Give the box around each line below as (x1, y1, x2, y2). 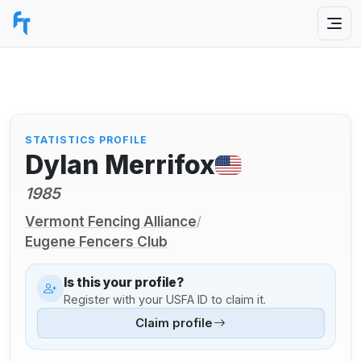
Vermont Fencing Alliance (25, 212, 197, 230)
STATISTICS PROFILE (25, 133, 147, 146)
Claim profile (135, 316, 213, 331)
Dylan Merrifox (25, 149, 216, 181)
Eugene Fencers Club (25, 232, 168, 250)
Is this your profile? (64, 275, 185, 291)
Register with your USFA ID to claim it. (64, 292, 267, 306)
